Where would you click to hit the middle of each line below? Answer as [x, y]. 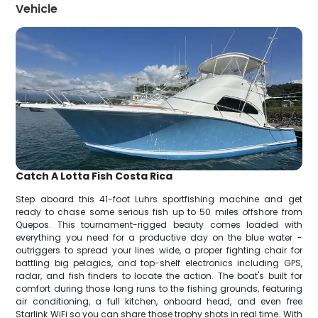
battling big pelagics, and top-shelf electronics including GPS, [159, 263]
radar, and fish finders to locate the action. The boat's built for [159, 275]
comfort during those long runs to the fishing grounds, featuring [159, 288]
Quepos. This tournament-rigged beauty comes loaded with [159, 224]
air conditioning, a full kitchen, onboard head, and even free [159, 301]
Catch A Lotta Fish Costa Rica [94, 176]
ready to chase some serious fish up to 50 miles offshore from [159, 212]
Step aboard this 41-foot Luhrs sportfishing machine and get [159, 199]
